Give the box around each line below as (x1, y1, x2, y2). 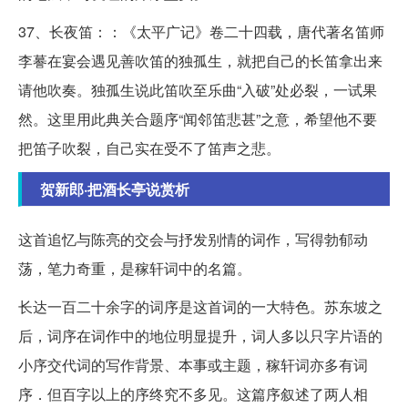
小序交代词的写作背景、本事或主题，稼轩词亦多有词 (18, 354, 368, 375)
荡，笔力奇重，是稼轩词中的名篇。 (18, 258, 251, 279)
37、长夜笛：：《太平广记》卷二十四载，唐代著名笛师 (18, 21, 384, 42)
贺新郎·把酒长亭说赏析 (40, 178, 189, 199)
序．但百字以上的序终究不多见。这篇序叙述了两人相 (18, 383, 368, 404)
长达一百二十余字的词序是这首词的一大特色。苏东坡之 (18, 296, 382, 317)
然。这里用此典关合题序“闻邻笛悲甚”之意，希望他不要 (18, 108, 377, 129)
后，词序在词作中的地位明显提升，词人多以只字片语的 (18, 325, 382, 346)
